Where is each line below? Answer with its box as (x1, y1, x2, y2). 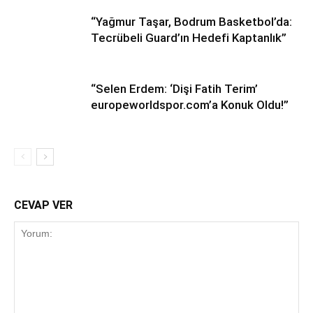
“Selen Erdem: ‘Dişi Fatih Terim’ (91, 81, 258, 96)
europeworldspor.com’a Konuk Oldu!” (91, 97, 289, 112)
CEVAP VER (14, 198, 73, 212)
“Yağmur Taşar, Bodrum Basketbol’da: (91, 14, 292, 29)
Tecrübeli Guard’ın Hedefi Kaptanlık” (91, 30, 286, 45)
